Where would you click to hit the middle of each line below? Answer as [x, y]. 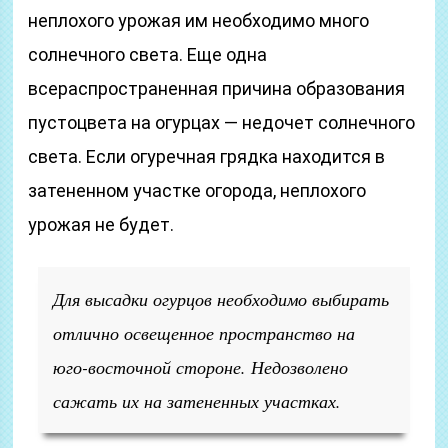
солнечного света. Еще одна [148, 54]
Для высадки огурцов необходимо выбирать [221, 299]
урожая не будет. [101, 224]
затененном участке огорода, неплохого [197, 190]
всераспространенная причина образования [217, 88]
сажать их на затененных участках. [197, 401]
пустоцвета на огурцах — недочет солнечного [222, 122]
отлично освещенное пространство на [204, 333]
